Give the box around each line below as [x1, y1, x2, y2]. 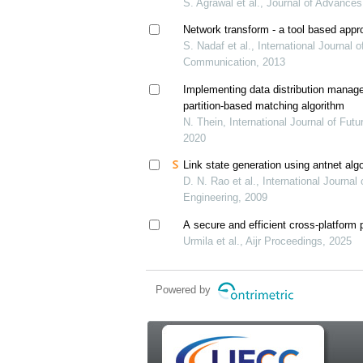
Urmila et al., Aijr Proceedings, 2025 [182, 234, 352, 247]
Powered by [155, 284, 214, 297]
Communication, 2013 [182, 56, 285, 69]
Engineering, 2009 [182, 191, 267, 204]
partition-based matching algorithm [182, 99, 344, 112]
